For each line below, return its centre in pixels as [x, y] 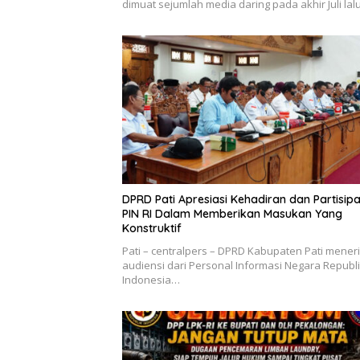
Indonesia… [151, 280]
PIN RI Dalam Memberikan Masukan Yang [232, 214]
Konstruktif [152, 229]
